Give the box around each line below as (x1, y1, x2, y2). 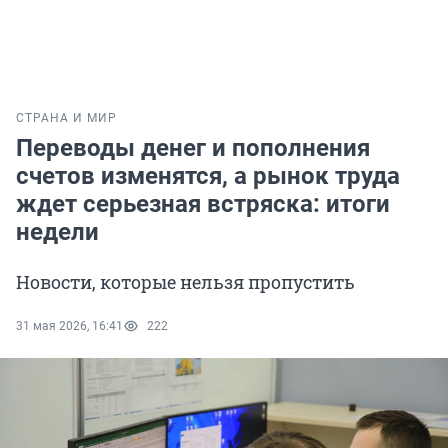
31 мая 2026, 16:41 (16, 319, 123, 334)
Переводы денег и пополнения (16, 134, 370, 163)
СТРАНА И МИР (16, 111, 117, 126)
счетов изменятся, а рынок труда (16, 162, 400, 191)
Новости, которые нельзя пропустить (16, 270, 355, 295)
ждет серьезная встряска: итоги (16, 190, 390, 219)
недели (16, 218, 99, 247)
